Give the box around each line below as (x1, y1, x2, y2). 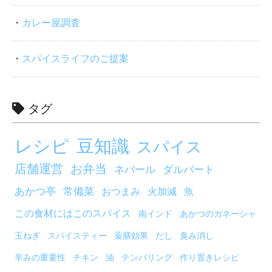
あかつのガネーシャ (180, 209, 256, 219)
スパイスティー (47, 231, 107, 241)
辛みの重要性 (15, 253, 66, 263)
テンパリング (121, 253, 172, 263)
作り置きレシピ (180, 253, 239, 263)
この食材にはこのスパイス (15, 208, 131, 219)
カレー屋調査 (22, 18, 80, 29)
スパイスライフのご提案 (22, 53, 129, 64)
